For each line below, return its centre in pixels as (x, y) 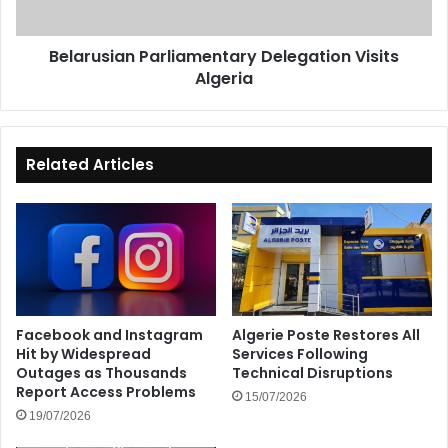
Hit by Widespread (83, 353)
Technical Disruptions (312, 372)
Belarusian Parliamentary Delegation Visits (224, 56)
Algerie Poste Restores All (326, 334)
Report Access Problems (106, 391)
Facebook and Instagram (109, 334)
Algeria (224, 78)
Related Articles (90, 164)
